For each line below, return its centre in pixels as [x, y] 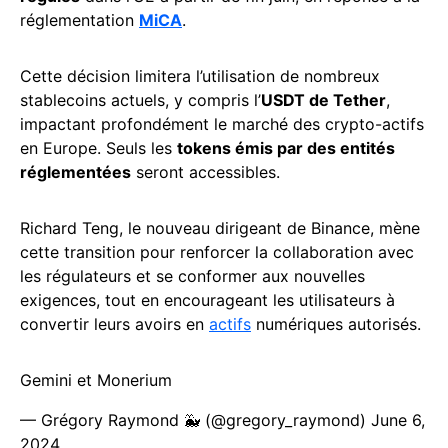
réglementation [79, 20]
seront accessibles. [205, 172]
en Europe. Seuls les [98, 148]
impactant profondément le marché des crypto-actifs [222, 124]
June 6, [398, 420]
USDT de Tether [323, 100]
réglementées [75, 172]
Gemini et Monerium [96, 380]
